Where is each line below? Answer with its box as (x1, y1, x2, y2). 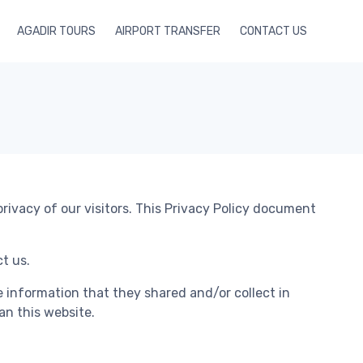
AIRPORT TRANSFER (115, 24, 220, 38)
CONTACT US (240, 24, 307, 38)
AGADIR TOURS (17, 24, 96, 38)
